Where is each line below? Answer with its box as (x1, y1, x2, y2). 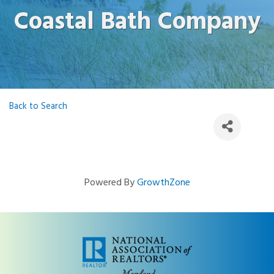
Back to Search (9, 99, 67, 114)
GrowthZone (136, 174, 190, 191)
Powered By (84, 174, 137, 191)
